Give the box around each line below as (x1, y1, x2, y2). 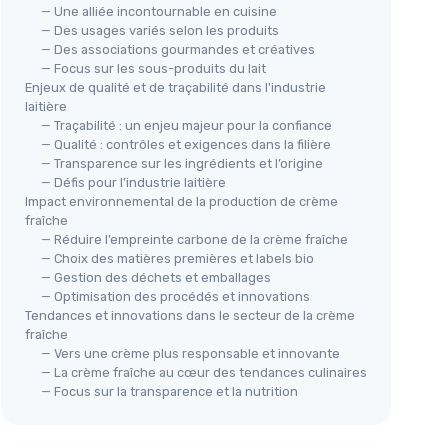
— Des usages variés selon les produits (41, 23, 279, 38)
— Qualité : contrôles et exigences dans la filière (41, 137, 331, 152)
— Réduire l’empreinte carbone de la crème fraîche (41, 232, 348, 247)
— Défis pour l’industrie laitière (41, 175, 226, 190)
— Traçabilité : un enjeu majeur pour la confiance (41, 118, 332, 133)
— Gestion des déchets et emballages (41, 270, 271, 285)
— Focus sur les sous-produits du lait (41, 61, 266, 76)
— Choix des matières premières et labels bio (41, 251, 314, 266)
